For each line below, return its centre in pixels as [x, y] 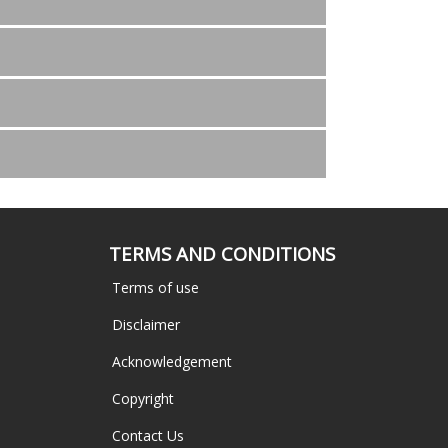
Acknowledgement [171, 361]
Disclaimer [145, 324]
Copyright [142, 398]
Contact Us [147, 435]
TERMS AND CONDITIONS [221, 253]
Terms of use [155, 287]
